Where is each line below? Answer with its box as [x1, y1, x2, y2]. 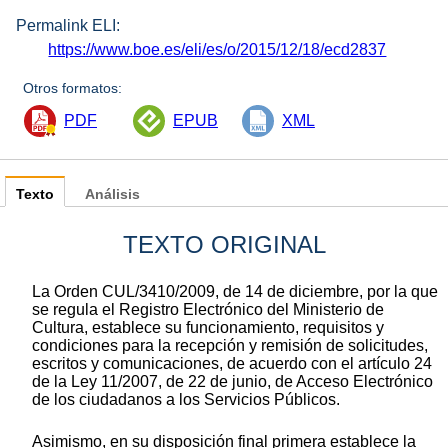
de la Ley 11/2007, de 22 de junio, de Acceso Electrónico [32, 373, 433, 391]
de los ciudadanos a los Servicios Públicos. [32, 391, 340, 409]
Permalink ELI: [16, 17, 120, 35]
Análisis [85, 187, 140, 203]
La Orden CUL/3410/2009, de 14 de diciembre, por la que [32, 283, 438, 301]
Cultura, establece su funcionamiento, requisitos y [32, 319, 384, 337]
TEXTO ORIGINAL [122, 231, 326, 259]
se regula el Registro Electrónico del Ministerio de [32, 301, 384, 319]
